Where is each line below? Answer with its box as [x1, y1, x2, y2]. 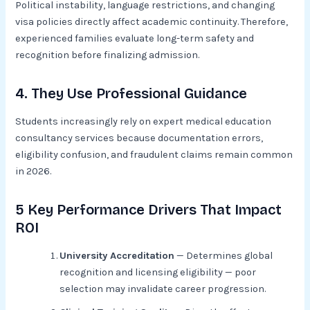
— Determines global [174, 249, 273, 262]
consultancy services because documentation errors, [15, 131, 264, 144]
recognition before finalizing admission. [15, 48, 200, 61]
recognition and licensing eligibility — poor [60, 266, 257, 278]
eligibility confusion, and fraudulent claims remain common [15, 148, 293, 161]
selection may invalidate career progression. [60, 282, 266, 295]
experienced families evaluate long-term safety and [15, 32, 255, 44]
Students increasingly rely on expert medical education [15, 115, 272, 127]
